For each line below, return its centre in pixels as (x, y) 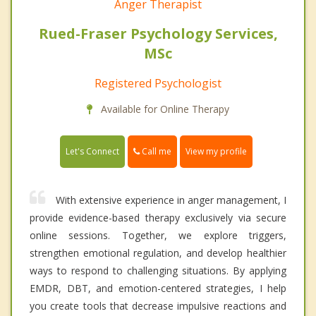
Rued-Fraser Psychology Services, (158, 33)
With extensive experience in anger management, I (171, 200)
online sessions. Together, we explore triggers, (158, 235)
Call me (156, 151)
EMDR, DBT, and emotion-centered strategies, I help (158, 288)
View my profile (216, 151)
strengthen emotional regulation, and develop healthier (158, 253)
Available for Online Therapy (164, 109)
